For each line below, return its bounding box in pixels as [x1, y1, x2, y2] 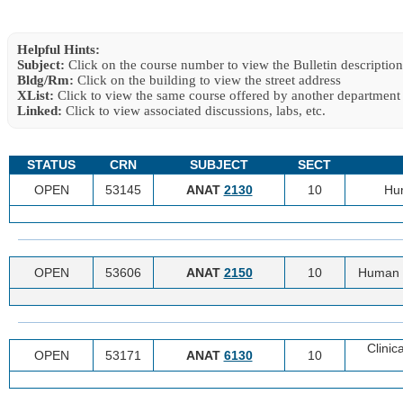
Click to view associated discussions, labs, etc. [62, 103, 326, 118]
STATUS [26, 157, 76, 172]
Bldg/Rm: [17, 72, 74, 87]
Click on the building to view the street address [74, 72, 341, 87]
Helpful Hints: [17, 41, 100, 57]
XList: [17, 87, 54, 103]
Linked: [17, 103, 62, 118]
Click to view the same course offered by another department [54, 87, 400, 103]
